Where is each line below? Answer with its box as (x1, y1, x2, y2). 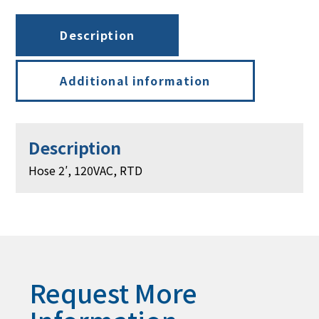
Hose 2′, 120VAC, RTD (28, 161, 143, 179)
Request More (30, 273, 198, 310)
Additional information (60, 71, 211, 89)
